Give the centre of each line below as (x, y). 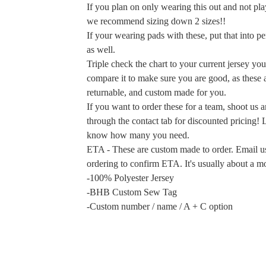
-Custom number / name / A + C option (160, 206)
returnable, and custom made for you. (156, 92)
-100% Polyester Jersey (130, 178)
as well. (101, 50)
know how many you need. (138, 135)
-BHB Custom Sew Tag (132, 192)
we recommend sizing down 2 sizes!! (156, 21)
